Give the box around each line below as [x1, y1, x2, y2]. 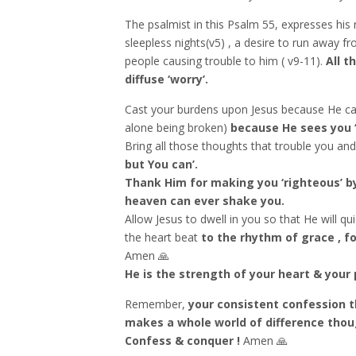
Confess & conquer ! [125, 333, 240, 348]
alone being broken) [125, 120, 230, 135]
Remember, [125, 296, 188, 311]
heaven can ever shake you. [125, 193, 284, 208]
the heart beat [125, 230, 198, 245]
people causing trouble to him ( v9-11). [125, 53, 326, 68]
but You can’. [125, 157, 198, 172]
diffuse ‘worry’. [125, 72, 208, 87]
